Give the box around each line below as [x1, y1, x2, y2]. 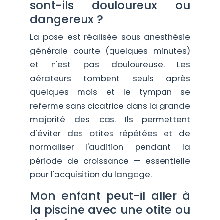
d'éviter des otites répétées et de [30, 127, 190, 139]
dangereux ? [30, 11, 103, 27]
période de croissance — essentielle [30, 155, 190, 166]
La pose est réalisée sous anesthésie [30, 31, 190, 43]
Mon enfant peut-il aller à [30, 188, 190, 204]
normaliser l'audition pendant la [30, 141, 190, 153]
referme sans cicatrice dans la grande [30, 100, 190, 111]
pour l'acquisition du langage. [30, 168, 152, 180]
